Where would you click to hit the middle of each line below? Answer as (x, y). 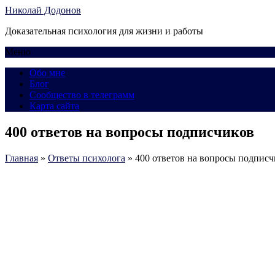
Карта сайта (54, 106)
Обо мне (47, 73)
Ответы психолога (87, 158)
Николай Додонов (43, 10)
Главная (21, 158)
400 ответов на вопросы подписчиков (130, 132)
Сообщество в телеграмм (82, 95)
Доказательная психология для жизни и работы (104, 31)
